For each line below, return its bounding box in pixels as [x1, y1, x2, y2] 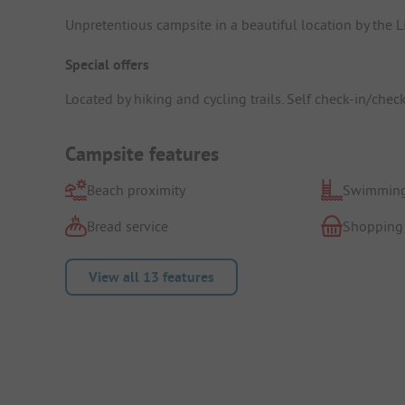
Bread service [87, 216, 168, 235]
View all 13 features [89, 267, 214, 287]
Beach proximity [87, 180, 185, 199]
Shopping [342, 216, 403, 235]
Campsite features [65, 140, 219, 166]
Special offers [65, 54, 149, 74]
